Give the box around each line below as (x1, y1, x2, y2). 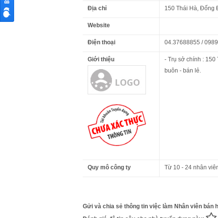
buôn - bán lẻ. (164, 67, 201, 74)
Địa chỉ (88, 4, 107, 12)
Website (88, 21, 110, 29)
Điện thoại (88, 38, 115, 46)
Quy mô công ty (88, 163, 131, 171)
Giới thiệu (88, 55, 114, 63)
